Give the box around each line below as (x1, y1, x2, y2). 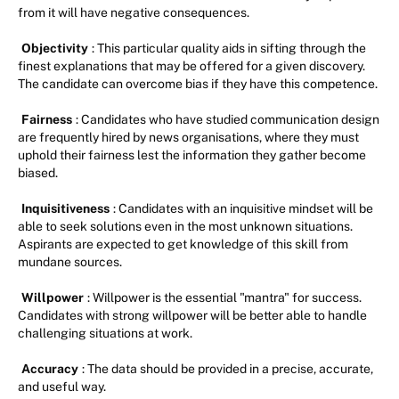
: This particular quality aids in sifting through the (92, 41, 366, 56)
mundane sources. (18, 255, 122, 270)
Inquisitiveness (21, 201, 110, 216)
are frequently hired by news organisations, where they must (18, 130, 359, 145)
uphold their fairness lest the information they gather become (18, 148, 366, 163)
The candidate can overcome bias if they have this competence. (18, 77, 378, 92)
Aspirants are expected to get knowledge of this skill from (18, 237, 348, 252)
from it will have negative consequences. (18, 5, 249, 20)
